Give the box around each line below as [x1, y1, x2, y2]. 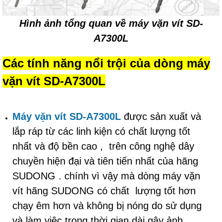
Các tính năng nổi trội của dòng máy [2, 56, 210, 70]
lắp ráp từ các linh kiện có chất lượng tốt [12, 126, 190, 137]
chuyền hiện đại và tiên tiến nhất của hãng [12, 156, 198, 167]
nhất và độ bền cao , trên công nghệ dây [12, 141, 194, 152]
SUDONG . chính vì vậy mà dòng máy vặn [12, 170, 200, 182]
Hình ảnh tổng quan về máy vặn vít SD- [19, 18, 203, 29]
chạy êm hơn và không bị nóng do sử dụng [12, 200, 202, 212]
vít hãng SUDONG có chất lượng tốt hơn [12, 185, 196, 197]
